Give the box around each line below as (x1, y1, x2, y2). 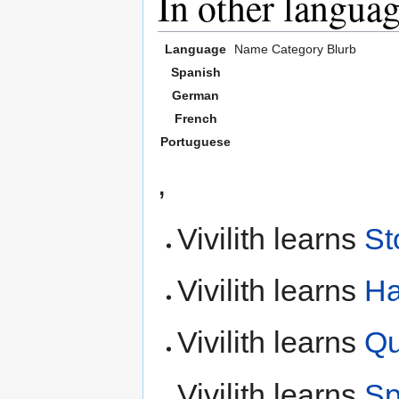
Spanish (170, 64, 221, 79)
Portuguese (160, 134, 231, 149)
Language (165, 41, 226, 56)
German (172, 87, 219, 102)
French (174, 110, 217, 126)
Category (272, 41, 323, 56)
